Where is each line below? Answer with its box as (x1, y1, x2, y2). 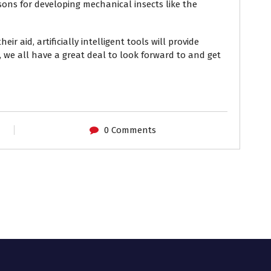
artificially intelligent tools (37, 36, 149, 47)
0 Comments (103, 125, 156, 135)
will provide (151, 36, 199, 47)
